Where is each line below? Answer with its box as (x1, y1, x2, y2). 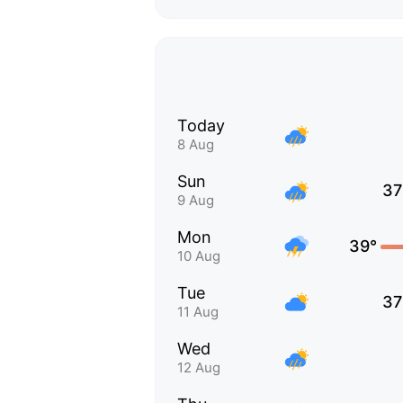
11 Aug (177, 303, 219, 320)
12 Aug (177, 359, 220, 376)
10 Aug (177, 247, 220, 264)
